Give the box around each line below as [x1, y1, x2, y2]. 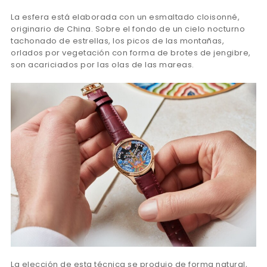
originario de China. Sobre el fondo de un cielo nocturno [11, 23, 245, 35]
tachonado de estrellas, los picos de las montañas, [11, 35, 224, 47]
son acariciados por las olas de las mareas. [11, 59, 194, 71]
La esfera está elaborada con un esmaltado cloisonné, [11, 11, 240, 23]
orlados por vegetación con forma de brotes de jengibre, [11, 47, 251, 59]
